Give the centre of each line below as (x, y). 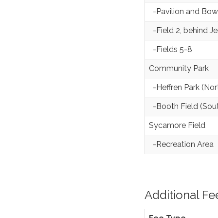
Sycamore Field (177, 125)
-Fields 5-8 (171, 49)
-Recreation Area (181, 144)
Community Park (179, 68)
